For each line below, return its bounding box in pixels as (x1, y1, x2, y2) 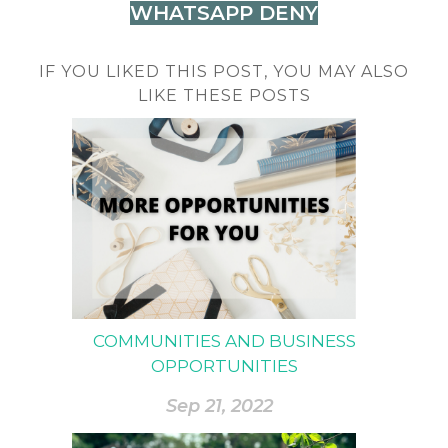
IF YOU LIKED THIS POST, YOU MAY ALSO (39, 62, 409, 82)
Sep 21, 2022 (165, 395, 273, 417)
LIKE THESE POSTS (137, 86, 311, 106)
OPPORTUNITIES (150, 356, 298, 377)
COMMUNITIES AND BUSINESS (92, 331, 356, 352)
